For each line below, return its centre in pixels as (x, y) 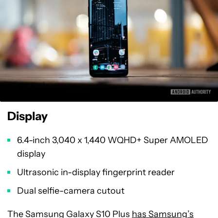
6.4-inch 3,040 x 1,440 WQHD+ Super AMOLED (113, 140)
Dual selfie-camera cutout (71, 191)
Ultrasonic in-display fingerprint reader (96, 172)
